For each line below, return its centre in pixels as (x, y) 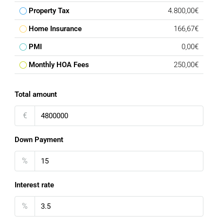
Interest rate (34, 185)
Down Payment (39, 140)
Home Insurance (55, 29)
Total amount (36, 94)
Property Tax (49, 11)
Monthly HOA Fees (59, 65)
